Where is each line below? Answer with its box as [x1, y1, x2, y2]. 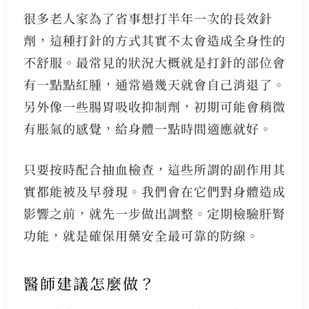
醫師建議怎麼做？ [23, 272, 156, 295]
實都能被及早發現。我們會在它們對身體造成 [23, 181, 286, 200]
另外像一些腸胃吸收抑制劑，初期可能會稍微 [23, 97, 286, 115]
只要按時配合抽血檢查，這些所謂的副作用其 [23, 159, 286, 178]
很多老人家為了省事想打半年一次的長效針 [23, 8, 272, 27]
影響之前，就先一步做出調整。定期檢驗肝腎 [23, 203, 286, 222]
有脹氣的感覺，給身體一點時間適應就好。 [23, 119, 272, 137]
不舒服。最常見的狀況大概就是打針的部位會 [23, 52, 286, 71]
